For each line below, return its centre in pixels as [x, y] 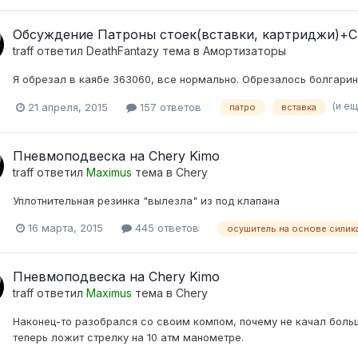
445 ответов [165, 228]
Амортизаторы [245, 50]
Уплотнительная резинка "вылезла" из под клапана [146, 200]
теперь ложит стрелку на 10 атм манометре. [128, 338]
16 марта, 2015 [66, 228]
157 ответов [169, 107]
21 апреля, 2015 [68, 107]
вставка [299, 107]
